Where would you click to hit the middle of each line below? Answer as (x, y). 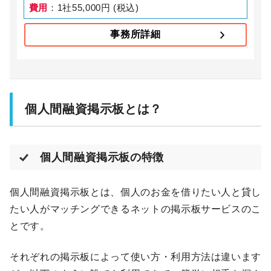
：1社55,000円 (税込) (93, 8)
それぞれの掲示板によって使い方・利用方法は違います (135, 256)
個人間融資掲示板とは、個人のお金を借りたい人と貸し (136, 192)
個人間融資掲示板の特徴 (102, 158)
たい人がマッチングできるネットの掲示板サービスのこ (135, 209)
